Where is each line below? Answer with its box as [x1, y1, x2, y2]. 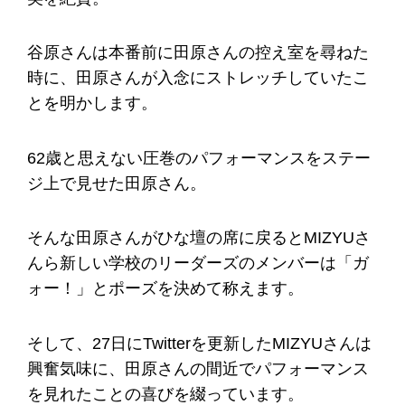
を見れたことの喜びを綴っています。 [27, 384, 304, 403]
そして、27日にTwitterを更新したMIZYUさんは [27, 334, 372, 353]
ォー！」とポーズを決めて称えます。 [27, 279, 304, 298]
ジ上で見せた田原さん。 [27, 174, 206, 193]
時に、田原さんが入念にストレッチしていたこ [27, 69, 369, 88]
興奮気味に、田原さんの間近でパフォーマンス [27, 359, 369, 378]
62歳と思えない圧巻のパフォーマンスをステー [27, 148, 371, 167]
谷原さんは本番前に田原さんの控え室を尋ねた [27, 43, 369, 62]
